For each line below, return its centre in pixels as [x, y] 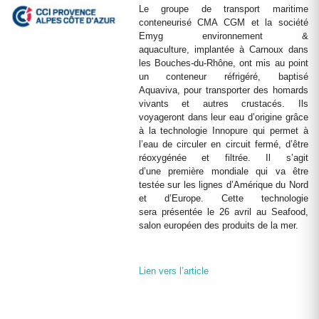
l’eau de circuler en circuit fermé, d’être [223, 144]
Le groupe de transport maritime [223, 9]
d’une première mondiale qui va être [223, 171]
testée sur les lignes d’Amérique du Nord [223, 185]
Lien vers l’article [173, 271]
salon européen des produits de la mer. [218, 225]
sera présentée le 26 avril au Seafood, [223, 212]
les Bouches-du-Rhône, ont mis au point [223, 63]
